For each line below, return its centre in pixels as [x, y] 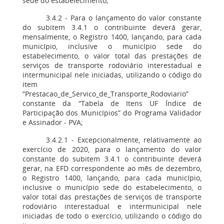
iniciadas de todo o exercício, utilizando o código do [112, 216]
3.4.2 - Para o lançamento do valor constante [124, 18]
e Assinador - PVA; [53, 122]
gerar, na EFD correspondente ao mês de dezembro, [112, 168]
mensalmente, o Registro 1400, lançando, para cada [112, 37]
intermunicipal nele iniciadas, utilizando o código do [112, 75]
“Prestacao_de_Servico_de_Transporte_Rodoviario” [105, 94]
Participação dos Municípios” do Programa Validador [112, 113]
